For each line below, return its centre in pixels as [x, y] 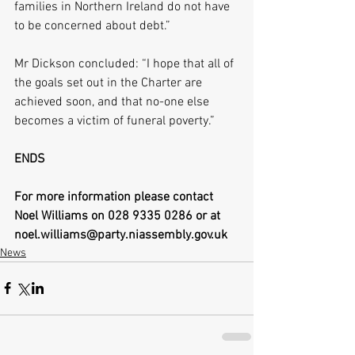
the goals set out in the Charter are [110, 83]
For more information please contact [115, 197]
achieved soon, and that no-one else [113, 102]
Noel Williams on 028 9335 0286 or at [119, 216]
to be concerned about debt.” [92, 26]
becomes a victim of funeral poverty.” [115, 121]
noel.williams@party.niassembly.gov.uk [121, 235]
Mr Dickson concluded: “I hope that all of [126, 64]
